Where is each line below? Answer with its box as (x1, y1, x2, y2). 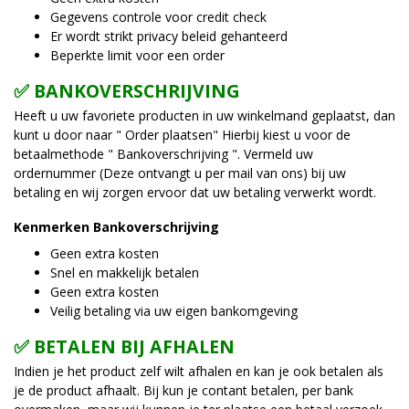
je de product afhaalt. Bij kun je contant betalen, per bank (14, 382, 353, 400)
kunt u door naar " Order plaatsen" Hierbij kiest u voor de (14, 126, 351, 144)
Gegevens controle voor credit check (50, 8, 267, 26)
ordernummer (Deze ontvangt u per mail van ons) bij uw (14, 164, 346, 183)
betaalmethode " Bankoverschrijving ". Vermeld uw (14, 145, 313, 163)
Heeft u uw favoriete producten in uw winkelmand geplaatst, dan (14, 107, 395, 125)
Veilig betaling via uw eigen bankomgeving (50, 302, 298, 320)
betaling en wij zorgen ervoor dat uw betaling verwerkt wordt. (14, 184, 376, 202)
